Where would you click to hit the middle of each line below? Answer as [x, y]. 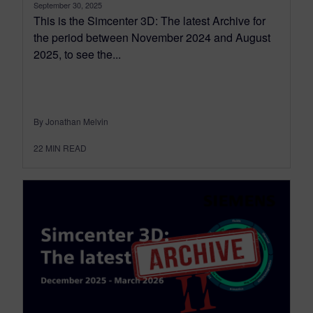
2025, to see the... [77, 54]
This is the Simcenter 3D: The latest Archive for [150, 20]
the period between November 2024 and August [152, 37]
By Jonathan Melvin [71, 121]
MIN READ [66, 147]
